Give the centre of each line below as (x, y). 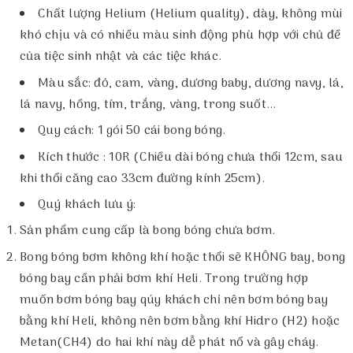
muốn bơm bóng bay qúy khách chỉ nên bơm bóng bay (174, 300)
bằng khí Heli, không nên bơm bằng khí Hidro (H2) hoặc (180, 321)
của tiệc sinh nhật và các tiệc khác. (121, 57)
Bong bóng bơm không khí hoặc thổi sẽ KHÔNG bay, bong (182, 257)
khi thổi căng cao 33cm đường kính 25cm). (142, 178)
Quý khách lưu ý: (87, 204)
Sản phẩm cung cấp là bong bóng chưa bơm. (147, 231)
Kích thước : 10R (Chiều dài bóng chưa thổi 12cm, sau (190, 157)
